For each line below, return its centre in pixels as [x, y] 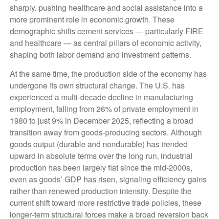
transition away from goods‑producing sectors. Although [106, 132]
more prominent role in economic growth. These [92, 20]
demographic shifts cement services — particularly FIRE [107, 31]
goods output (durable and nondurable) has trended [99, 144]
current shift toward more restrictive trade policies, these [106, 203]
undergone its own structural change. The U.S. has [97, 86]
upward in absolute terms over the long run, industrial [101, 156]
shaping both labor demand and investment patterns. [100, 55]
